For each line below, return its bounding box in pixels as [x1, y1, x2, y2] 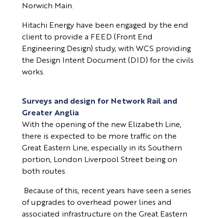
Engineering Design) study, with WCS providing [21, 43, 191, 54]
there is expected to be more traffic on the [21, 130, 177, 141]
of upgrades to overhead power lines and [21, 197, 172, 207]
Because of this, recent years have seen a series [21, 185, 191, 196]
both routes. [21, 165, 67, 176]
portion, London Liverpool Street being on [21, 154, 177, 164]
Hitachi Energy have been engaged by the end [21, 19, 188, 30]
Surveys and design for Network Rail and [21, 95, 177, 106]
